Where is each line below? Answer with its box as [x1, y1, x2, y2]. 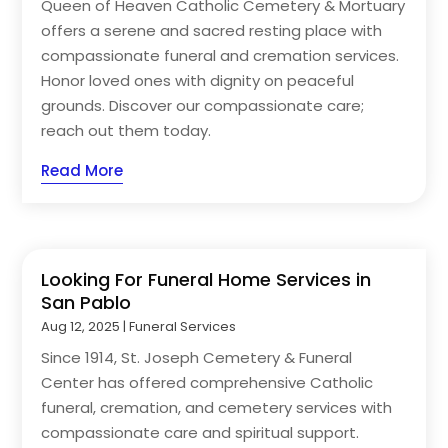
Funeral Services [129, 317, 237, 337]
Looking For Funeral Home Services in [41, 267, 372, 293]
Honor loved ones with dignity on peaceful [41, 69, 355, 91]
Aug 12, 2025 [41, 317, 121, 337]
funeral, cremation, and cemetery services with [41, 397, 393, 419]
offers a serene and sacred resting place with [41, 19, 383, 41]
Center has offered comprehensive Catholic [41, 372, 374, 394]
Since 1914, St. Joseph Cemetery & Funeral [41, 347, 353, 369]
